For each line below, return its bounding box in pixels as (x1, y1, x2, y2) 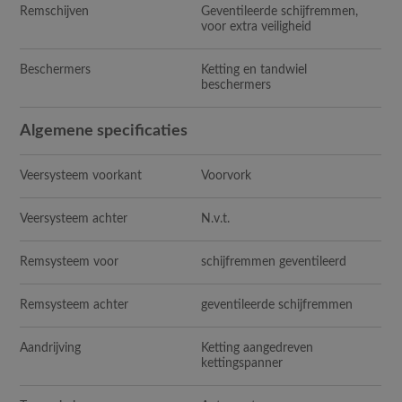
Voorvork (201, 169, 252, 182)
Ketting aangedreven (201, 341, 314, 354)
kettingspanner (201, 356, 284, 370)
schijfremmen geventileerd (201, 255, 347, 268)
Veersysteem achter (20, 212, 128, 225)
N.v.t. (201, 212, 231, 225)
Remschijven (20, 4, 90, 18)
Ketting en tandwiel (201, 63, 308, 76)
